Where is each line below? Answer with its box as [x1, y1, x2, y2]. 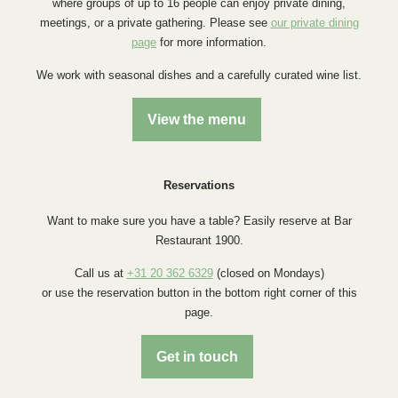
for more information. [156, 36, 267, 50]
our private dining [270, 16, 359, 30]
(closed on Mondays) [212, 267, 324, 281]
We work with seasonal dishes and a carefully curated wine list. [36, 68, 362, 83]
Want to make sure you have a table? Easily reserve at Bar [46, 214, 352, 228]
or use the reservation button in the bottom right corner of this [41, 286, 357, 300]
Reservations [163, 179, 235, 193]
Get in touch [155, 349, 238, 365]
